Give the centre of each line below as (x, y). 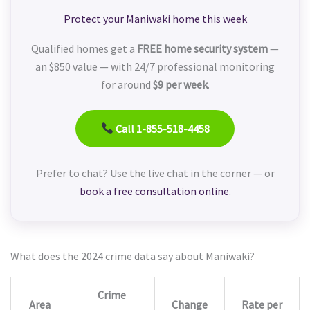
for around (127, 84)
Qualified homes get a (84, 48)
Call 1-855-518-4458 (161, 128)
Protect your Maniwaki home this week (155, 18)
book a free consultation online (154, 191)
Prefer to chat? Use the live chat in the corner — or (155, 173)
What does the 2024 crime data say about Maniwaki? (133, 256)
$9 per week (180, 84)
